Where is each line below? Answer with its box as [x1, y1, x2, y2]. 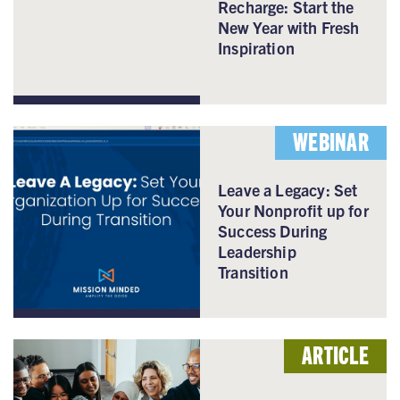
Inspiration [218, 37, 295, 59]
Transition [218, 261, 288, 282]
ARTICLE [302, 337, 369, 369]
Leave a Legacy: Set [218, 179, 358, 200]
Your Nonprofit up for [218, 199, 369, 221]
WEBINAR [293, 124, 369, 155]
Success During [218, 220, 328, 241]
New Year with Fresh [218, 17, 360, 38]
